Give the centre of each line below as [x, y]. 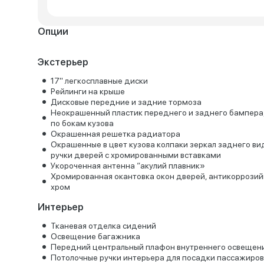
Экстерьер [63, 62]
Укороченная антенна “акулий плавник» [128, 166]
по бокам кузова [82, 123]
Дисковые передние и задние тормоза [126, 102]
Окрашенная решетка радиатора [115, 134]
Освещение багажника [95, 236]
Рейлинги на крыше [88, 91]
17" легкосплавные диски [99, 81]
